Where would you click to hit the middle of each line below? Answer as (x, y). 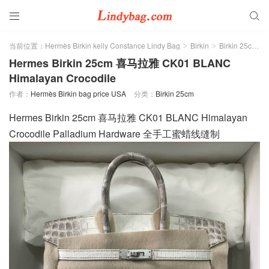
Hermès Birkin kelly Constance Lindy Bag (113, 45)
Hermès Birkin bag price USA (78, 93)
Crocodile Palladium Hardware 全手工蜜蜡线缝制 (114, 133)
